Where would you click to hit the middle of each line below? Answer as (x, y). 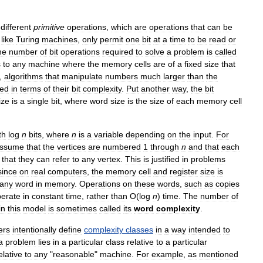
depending (145, 135)
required (118, 52)
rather (97, 196)
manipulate (82, 77)
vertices (71, 147)
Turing (28, 40)
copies (227, 184)
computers (67, 172)
